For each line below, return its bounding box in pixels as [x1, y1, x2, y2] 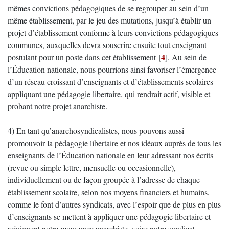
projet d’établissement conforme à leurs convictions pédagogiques [8, 27, 218, 38]
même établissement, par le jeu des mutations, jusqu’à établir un [8, 15, 211, 26]
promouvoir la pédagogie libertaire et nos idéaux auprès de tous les [8, 138, 221, 148]
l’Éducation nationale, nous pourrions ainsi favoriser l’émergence [8, 64, 216, 75]
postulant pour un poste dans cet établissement [8, 52, 156, 62]
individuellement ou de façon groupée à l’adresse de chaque [8, 174, 200, 185]
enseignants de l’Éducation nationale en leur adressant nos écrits [8, 150, 213, 161]
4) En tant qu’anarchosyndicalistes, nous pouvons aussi [8, 125, 184, 136]
